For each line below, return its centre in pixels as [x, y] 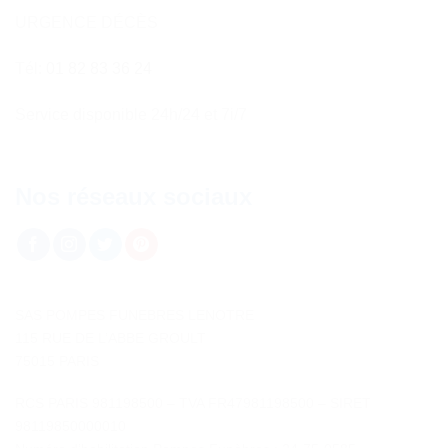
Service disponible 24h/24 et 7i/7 [131, 114]
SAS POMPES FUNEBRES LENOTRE [134, 314]
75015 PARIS [57, 360]
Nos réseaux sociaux [133, 196]
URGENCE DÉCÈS [86, 23]
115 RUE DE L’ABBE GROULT [110, 337]
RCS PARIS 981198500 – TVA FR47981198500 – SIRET [193, 402]
